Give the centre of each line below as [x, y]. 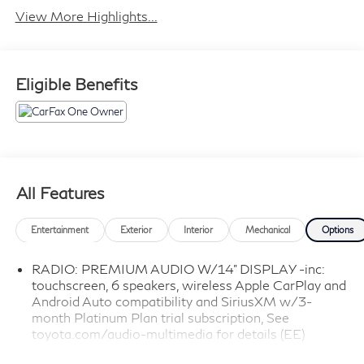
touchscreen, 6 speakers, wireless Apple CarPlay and [188, 285]
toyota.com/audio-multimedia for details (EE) [168, 334]
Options [337, 230]
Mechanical [267, 230]
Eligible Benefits [76, 84]
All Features [60, 192]
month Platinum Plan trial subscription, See [160, 318]
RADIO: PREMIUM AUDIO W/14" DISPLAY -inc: [178, 269]
